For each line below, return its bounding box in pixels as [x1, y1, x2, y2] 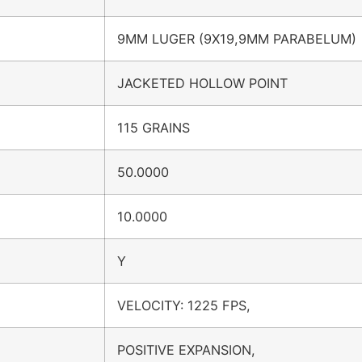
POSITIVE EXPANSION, [117, 342, 255, 359]
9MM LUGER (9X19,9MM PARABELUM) [117, 31, 356, 48]
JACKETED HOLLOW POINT [117, 75, 288, 92]
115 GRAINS [117, 120, 190, 137]
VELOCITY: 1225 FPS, [117, 297, 250, 314]
